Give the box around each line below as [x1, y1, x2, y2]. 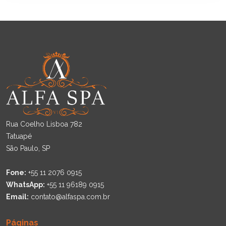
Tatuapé [6, 132, 32, 141]
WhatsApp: [6, 181, 45, 189]
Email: [6, 193, 29, 201]
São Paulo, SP [6, 144, 50, 153]
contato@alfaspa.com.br [29, 193, 110, 201]
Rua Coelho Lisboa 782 [6, 120, 82, 129]
